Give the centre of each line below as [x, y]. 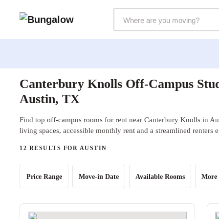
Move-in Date [99, 176]
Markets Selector [144, 13]
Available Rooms [160, 176]
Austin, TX [50, 99]
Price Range [44, 176]
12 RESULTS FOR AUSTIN [63, 148]
